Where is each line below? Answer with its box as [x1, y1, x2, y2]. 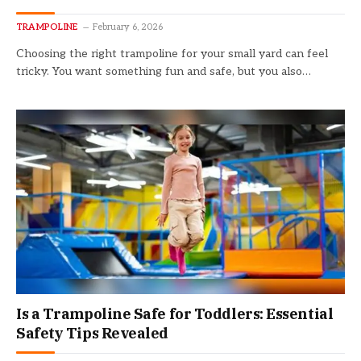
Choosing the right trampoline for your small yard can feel [16, 46, 328, 60]
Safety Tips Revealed [16, 323, 169, 342]
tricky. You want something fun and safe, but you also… [16, 64, 311, 78]
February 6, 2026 [93, 21, 164, 32]
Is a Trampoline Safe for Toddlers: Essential [16, 304, 334, 323]
